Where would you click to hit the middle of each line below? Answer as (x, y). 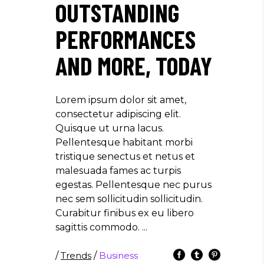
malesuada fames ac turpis (118, 170)
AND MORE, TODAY (134, 65)
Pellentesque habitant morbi (124, 142)
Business (118, 255)
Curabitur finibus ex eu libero (125, 213)
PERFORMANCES (126, 39)
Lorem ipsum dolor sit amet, (121, 100)
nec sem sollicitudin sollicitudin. (129, 199)
